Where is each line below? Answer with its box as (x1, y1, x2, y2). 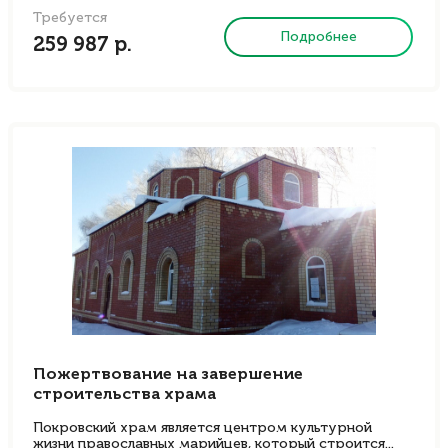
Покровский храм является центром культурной (33, 421, 372, 435)
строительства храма (33, 387, 216, 403)
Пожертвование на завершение (33, 367, 303, 383)
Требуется (33, 11, 107, 25)
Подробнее (280, 28, 358, 45)
